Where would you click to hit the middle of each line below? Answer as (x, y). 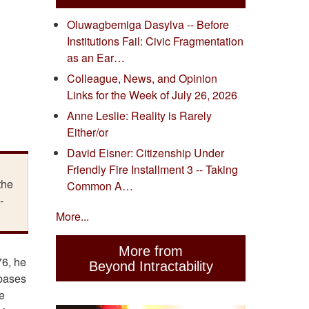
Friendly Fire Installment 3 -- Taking (152, 170)
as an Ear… (96, 58)
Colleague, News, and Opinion (142, 79)
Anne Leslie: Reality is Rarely (139, 116)
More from (151, 251)
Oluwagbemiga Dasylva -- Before (148, 25)
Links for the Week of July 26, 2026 (152, 95)
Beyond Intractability (151, 266)
